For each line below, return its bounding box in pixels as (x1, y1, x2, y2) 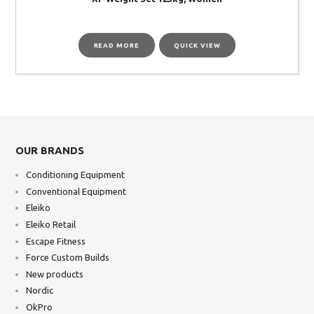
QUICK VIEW (174, 41, 221, 49)
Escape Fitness (26, 235, 86, 246)
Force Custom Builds (26, 252, 110, 263)
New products (26, 268, 84, 279)
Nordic (26, 285, 54, 296)
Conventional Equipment (26, 186, 127, 196)
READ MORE (93, 41, 139, 49)
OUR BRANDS (15, 144, 85, 156)
